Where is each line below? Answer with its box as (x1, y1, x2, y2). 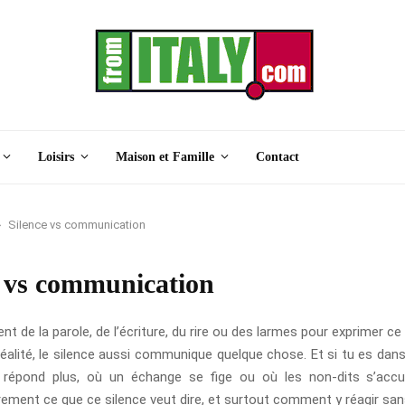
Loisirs (38, 150, 74, 164)
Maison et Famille (116, 150, 214, 164)
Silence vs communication (8, 218, 146, 231)
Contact (256, 150, 299, 164)
